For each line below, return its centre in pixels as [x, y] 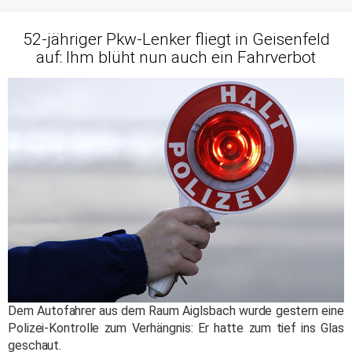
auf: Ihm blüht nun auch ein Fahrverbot [176, 58]
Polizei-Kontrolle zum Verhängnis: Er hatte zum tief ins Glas [176, 328]
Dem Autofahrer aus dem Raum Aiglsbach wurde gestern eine [176, 310]
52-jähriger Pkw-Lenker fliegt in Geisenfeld [176, 40]
